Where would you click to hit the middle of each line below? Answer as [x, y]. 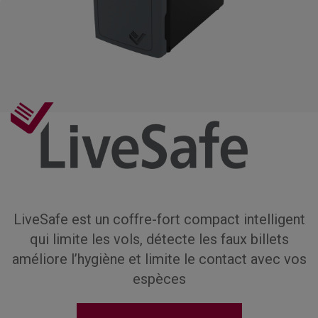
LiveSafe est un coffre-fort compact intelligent [159, 219]
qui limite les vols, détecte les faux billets [159, 239]
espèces [159, 279]
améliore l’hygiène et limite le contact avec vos [159, 259]
